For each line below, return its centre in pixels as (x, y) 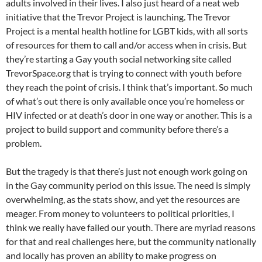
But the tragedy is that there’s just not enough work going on (127, 171)
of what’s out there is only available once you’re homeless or (125, 101)
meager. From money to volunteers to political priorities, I (120, 213)
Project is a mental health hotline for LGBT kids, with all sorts (127, 31)
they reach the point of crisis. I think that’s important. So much (129, 87)
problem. (24, 143)
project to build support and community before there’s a (117, 129)
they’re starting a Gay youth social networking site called (119, 59)
